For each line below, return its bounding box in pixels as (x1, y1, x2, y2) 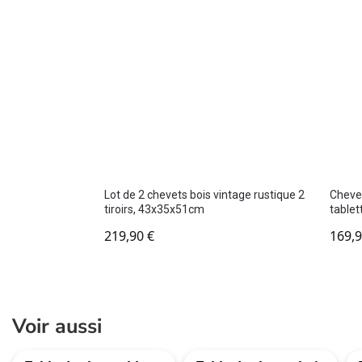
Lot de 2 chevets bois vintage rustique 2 (103, 188, 305, 202)
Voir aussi (12, 313, 102, 341)
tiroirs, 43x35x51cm (103, 203, 204, 217)
